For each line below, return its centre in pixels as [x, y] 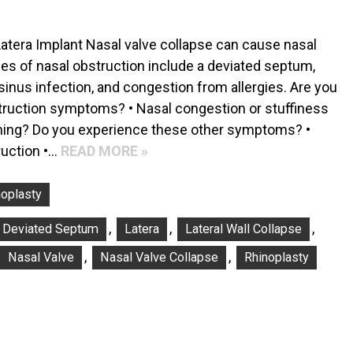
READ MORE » [104, 150]
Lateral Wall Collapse [243, 229]
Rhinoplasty [277, 257]
